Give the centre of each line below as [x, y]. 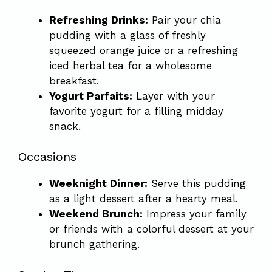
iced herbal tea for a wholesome [131, 65]
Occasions [47, 157]
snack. [65, 126]
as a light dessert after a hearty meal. [144, 199]
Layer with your [174, 96]
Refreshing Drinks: [99, 20]
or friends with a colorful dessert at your [151, 229]
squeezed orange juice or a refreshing [144, 50]
